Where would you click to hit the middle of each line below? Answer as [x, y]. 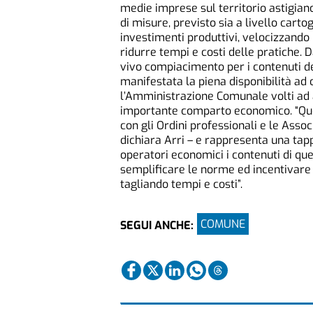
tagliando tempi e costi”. [181, 184]
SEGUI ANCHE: [157, 226]
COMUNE [223, 224]
